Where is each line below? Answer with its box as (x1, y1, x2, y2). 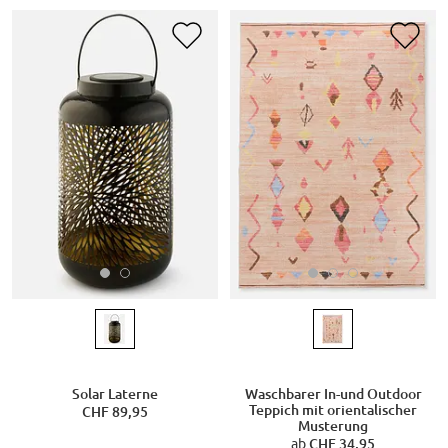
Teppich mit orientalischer (249, 401, 417, 418)
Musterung (298, 417, 368, 434)
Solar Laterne (71, 385, 158, 402)
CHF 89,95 (81, 403, 148, 420)
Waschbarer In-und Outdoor (244, 385, 422, 402)
